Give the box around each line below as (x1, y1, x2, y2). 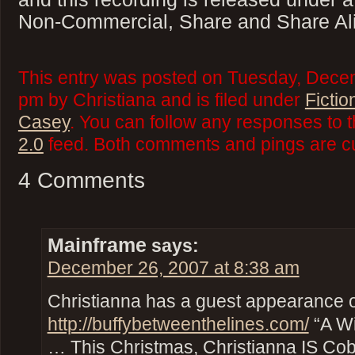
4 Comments (17, 168, 145, 193)
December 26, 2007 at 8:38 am (47, 258, 300, 278)
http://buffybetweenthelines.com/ (47, 314, 309, 334)
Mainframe (47, 234, 147, 256)
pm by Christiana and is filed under (17, 90, 305, 111)
